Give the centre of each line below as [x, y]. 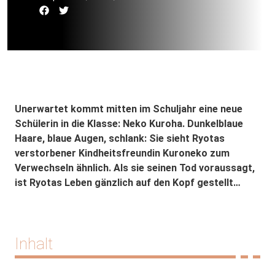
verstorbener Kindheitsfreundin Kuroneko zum [122, 153]
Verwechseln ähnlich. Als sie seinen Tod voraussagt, [135, 168]
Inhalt [34, 243]
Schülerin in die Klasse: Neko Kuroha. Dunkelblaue [129, 123]
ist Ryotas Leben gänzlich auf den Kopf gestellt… [128, 182]
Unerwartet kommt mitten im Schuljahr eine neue [129, 109]
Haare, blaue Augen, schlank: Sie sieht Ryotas [120, 138]
